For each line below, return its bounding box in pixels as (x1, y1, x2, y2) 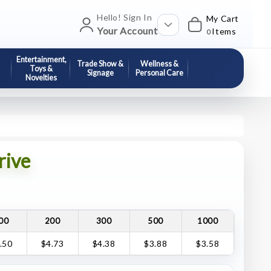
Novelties (25, 73, 57, 82)
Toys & (30, 64, 53, 73)
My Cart (206, 13, 239, 24)
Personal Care (135, 68, 183, 77)
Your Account (96, 25, 158, 36)
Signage (87, 68, 114, 77)
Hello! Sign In (96, 12, 152, 22)
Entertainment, (16, 54, 67, 64)
